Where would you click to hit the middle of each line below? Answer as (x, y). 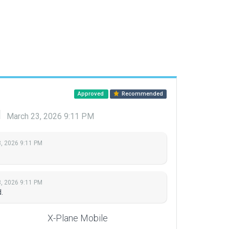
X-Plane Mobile (78, 218)
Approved (91, 94)
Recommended (142, 94)
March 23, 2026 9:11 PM (50, 117)
